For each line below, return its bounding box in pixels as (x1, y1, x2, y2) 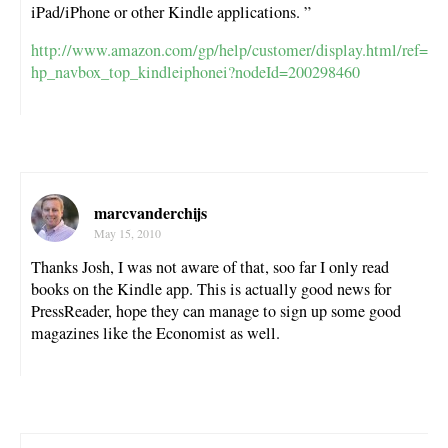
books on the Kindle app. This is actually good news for (31, 278, 391, 300)
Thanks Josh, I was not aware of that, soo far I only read (31, 256, 389, 278)
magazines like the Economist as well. (31, 322, 280, 344)
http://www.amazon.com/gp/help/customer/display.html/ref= (31, 38, 428, 61)
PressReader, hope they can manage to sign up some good (31, 300, 401, 322)
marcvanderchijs (94, 201, 207, 224)
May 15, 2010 (94, 225, 161, 241)
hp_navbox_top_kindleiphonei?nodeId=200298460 (31, 60, 360, 83)
